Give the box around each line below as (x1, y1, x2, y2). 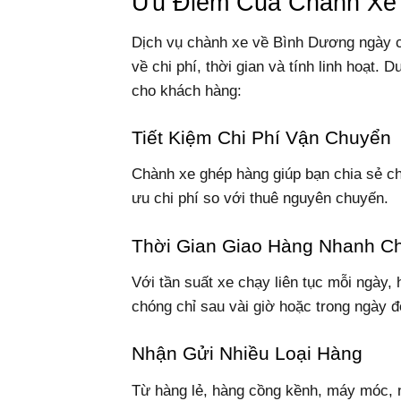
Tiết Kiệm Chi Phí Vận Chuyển (132, 126, 391, 149)
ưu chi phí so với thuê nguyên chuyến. (132, 190, 388, 208)
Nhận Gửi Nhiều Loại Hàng (132, 343, 363, 365)
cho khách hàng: (132, 81, 242, 99)
